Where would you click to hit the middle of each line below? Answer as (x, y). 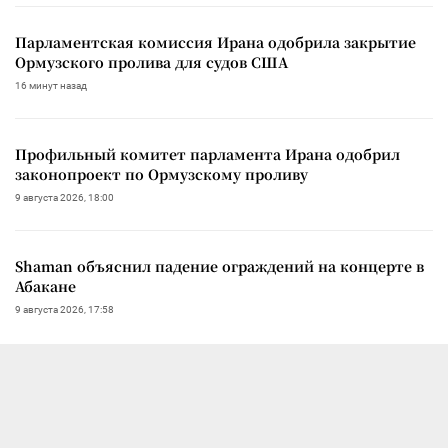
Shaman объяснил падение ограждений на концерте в (219, 266)
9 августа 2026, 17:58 (64, 310)
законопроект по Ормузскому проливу (161, 174)
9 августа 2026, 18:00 (64, 198)
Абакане (45, 286)
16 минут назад (51, 86)
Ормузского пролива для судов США (151, 62)
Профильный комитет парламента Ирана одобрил (207, 154)
